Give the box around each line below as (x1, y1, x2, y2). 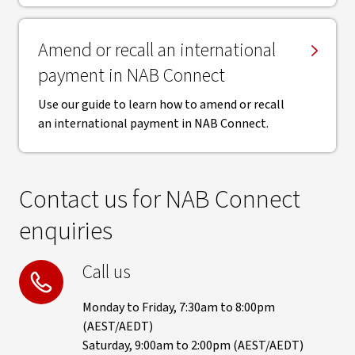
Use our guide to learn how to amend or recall (38, 96, 284, 113)
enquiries (19, 213, 113, 250)
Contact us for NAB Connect (19, 181, 300, 218)
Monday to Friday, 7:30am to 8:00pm (82, 299, 275, 316)
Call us (82, 258, 131, 286)
